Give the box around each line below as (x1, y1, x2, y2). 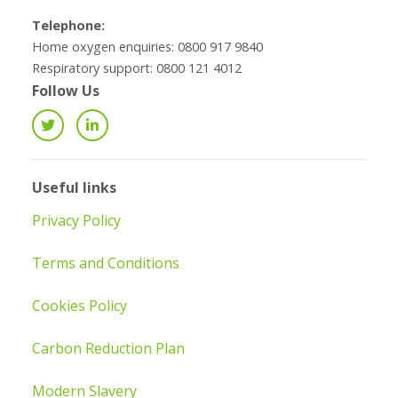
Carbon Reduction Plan (31, 338, 185, 358)
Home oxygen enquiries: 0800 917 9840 (31, 37, 263, 55)
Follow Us (31, 80, 99, 100)
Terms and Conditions (31, 252, 179, 273)
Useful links (31, 177, 116, 197)
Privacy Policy (31, 210, 121, 230)
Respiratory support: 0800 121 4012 (31, 59, 242, 76)
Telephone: (31, 16, 105, 34)
